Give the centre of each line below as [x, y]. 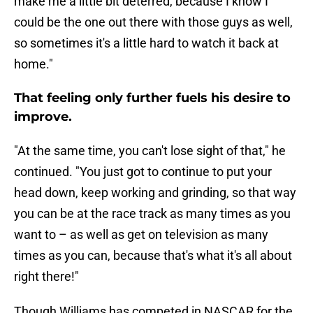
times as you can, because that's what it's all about [153, 256]
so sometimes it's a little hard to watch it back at [146, 43]
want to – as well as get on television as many [141, 235]
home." [34, 64]
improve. [43, 117]
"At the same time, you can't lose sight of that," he [150, 151]
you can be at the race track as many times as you [152, 214]
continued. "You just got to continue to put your [143, 172]
